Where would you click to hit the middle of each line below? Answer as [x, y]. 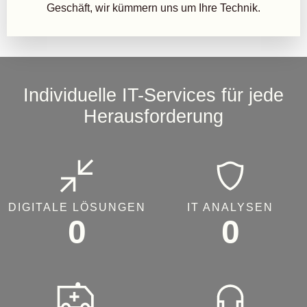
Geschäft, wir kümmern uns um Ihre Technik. [153, 8]
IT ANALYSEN [230, 207]
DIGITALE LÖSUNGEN [77, 207]
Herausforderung [153, 116]
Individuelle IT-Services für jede [153, 95]
